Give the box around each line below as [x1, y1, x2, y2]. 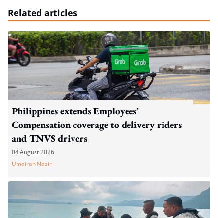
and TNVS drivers [12, 132, 87, 145]
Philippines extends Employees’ [12, 105, 139, 118]
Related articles [8, 7, 77, 19]
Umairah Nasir [12, 160, 52, 168]
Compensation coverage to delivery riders [12, 118, 182, 131]
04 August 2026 [12, 148, 54, 157]
